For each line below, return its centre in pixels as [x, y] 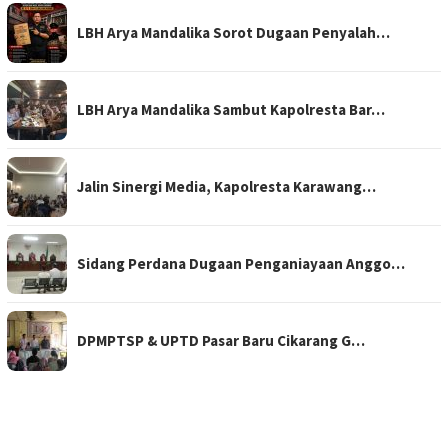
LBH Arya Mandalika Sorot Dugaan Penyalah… [233, 32]
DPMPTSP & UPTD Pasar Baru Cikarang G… [221, 340]
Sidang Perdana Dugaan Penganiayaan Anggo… [241, 263]
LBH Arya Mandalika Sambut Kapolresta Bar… [231, 109]
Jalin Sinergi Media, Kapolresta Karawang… [226, 186]
